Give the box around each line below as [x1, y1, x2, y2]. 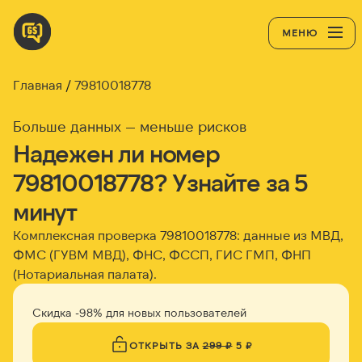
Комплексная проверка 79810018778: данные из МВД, [13, 227, 343, 242]
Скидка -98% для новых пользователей [32, 305, 246, 319]
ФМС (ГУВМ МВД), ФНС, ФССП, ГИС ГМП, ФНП [13, 246, 311, 262]
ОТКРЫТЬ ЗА [128, 339, 203, 351]
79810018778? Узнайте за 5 [13, 167, 308, 196]
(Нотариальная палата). [13, 266, 157, 281]
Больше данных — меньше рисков [13, 117, 246, 135]
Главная [13, 77, 62, 92]
